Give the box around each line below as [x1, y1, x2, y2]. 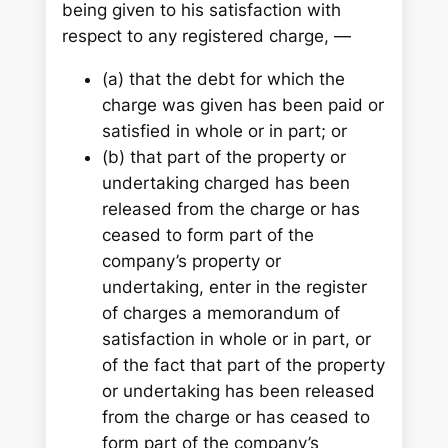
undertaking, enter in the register [102, 276, 368, 297]
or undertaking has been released [102, 380, 376, 401]
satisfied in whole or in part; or [102, 120, 348, 141]
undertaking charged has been [102, 172, 351, 193]
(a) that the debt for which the [102, 68, 346, 89]
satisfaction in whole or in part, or [102, 328, 372, 349]
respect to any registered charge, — [62, 25, 352, 46]
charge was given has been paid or [102, 94, 385, 115]
